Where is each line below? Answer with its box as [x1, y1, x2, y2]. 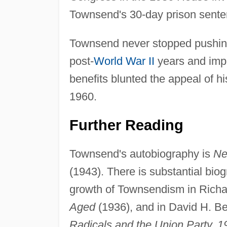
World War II [93, 54, 155, 67]
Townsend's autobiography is [69, 147, 213, 160]
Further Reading [69, 117, 183, 133]
